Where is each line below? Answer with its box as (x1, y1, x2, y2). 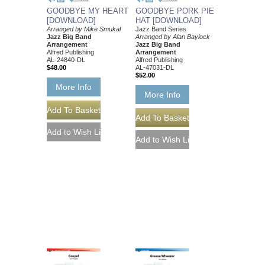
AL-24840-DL (47, 56, 85, 63)
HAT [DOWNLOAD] (135, 15, 202, 25)
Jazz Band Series (135, 25, 186, 33)
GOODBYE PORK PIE (135, 6, 214, 15)
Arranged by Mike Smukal (47, 25, 121, 33)
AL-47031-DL (135, 63, 174, 71)
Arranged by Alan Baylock (135, 33, 210, 40)
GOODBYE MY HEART (47, 6, 128, 15)
